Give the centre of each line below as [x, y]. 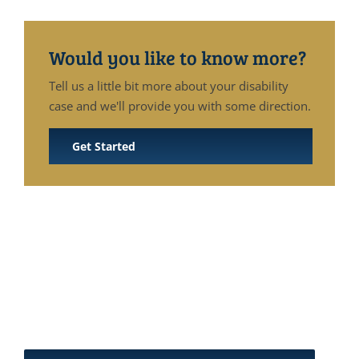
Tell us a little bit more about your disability [169, 86]
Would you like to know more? [177, 57]
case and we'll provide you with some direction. [180, 106]
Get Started [104, 147]
